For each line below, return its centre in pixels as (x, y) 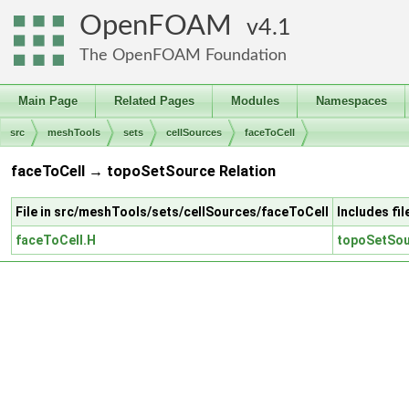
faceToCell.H (56, 240)
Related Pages (154, 101)
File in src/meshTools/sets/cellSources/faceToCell (172, 211)
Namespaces (351, 101)
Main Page (48, 101)
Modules (255, 101)
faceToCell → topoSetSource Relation (143, 172)
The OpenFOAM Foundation (183, 55)
